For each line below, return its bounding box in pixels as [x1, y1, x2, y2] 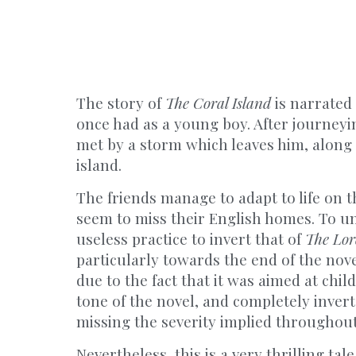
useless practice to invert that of [76, 228, 305, 249]
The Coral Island [165, 92, 275, 113]
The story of [76, 92, 165, 113]
